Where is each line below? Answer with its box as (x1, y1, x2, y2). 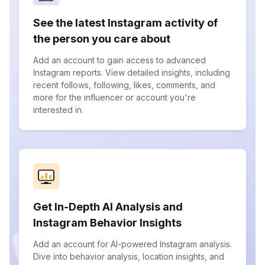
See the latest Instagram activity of (33, 17, 218, 29)
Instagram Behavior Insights (33, 216, 182, 229)
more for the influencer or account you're (33, 92, 196, 102)
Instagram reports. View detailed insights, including (33, 67, 230, 77)
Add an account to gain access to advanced (33, 55, 206, 65)
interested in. (33, 105, 83, 115)
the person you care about (33, 33, 170, 45)
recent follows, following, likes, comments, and (33, 80, 215, 90)
